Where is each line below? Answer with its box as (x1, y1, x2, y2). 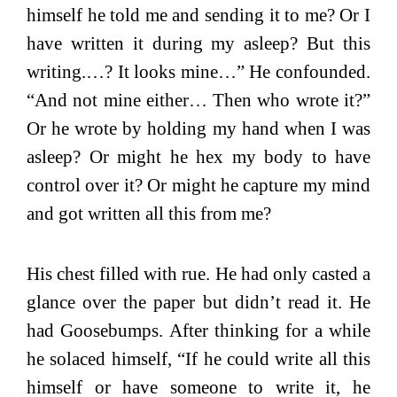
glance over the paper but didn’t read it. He (27, 291, 370, 313)
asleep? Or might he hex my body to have (27, 145, 370, 167)
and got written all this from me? (27, 202, 271, 224)
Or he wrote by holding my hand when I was (27, 117, 370, 139)
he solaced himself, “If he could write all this (27, 347, 370, 370)
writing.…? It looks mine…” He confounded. (27, 60, 370, 82)
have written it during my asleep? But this (27, 32, 370, 54)
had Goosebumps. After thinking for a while (27, 319, 370, 341)
